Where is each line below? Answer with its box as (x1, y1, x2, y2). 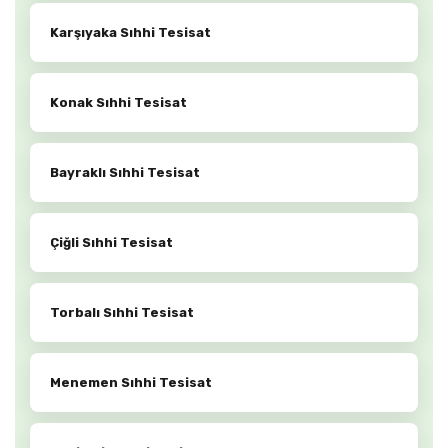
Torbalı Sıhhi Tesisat (50, 305, 194, 321)
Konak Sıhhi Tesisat (50, 95, 187, 111)
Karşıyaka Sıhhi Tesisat (50, 25, 211, 41)
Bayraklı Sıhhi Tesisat (50, 165, 200, 181)
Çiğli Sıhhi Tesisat (50, 235, 173, 251)
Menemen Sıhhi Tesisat (50, 375, 212, 391)
